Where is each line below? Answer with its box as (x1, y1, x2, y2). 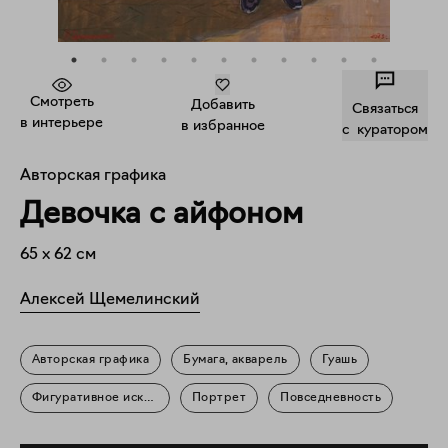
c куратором (342, 123, 428, 138)
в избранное (180, 119, 265, 134)
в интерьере (20, 115, 103, 131)
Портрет (192, 392, 247, 404)
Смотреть (29, 94, 94, 110)
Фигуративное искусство (32, 392, 184, 404)
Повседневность (280, 392, 382, 404)
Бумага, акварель (183, 354, 288, 366)
